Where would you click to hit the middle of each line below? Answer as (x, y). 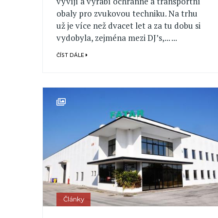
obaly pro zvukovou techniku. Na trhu (127, 13)
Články (73, 199)
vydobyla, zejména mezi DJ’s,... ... (117, 37)
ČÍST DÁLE (71, 55)
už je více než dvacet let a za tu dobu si (129, 25)
